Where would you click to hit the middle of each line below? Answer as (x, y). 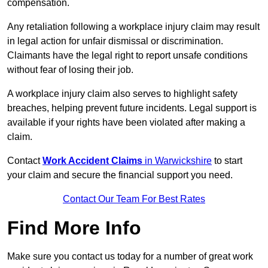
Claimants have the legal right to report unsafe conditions (127, 56)
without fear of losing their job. (70, 70)
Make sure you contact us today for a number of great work (130, 257)
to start (227, 161)
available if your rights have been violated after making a (126, 123)
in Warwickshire (177, 161)
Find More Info (74, 228)
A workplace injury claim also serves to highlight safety (122, 94)
